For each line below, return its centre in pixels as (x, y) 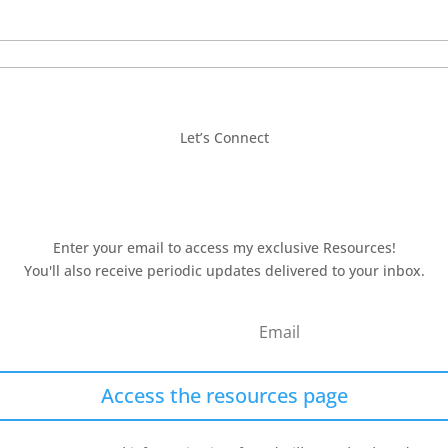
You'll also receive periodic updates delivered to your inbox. (224, 271)
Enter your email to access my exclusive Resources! (224, 248)
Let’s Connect (224, 138)
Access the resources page (224, 396)
